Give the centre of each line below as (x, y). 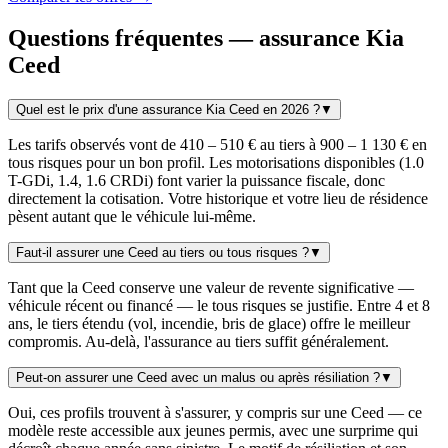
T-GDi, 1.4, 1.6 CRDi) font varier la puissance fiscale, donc (196, 181)
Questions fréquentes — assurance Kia (206, 38)
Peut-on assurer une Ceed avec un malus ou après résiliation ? (198, 378)
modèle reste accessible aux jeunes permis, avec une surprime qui (213, 431)
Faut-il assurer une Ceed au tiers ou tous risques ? (162, 253)
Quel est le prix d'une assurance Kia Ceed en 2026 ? (168, 110)
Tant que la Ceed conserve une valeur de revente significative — (211, 288)
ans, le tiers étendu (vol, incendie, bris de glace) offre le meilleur (209, 324)
